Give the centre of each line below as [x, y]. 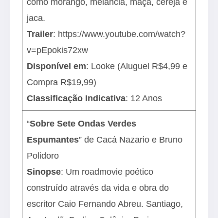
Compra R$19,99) [63, 82]
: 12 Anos [145, 98]
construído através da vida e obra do [98, 188]
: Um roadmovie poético [107, 172]
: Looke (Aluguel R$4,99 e [137, 66]
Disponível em [57, 66]
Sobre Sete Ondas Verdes [83, 123]
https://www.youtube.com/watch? [122, 34]
